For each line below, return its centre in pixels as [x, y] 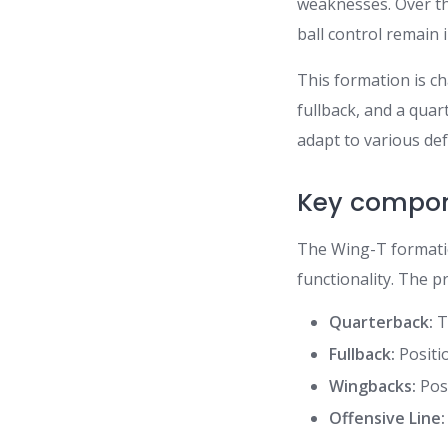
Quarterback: [381, 322]
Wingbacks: [373, 386]
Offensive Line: [387, 418]
